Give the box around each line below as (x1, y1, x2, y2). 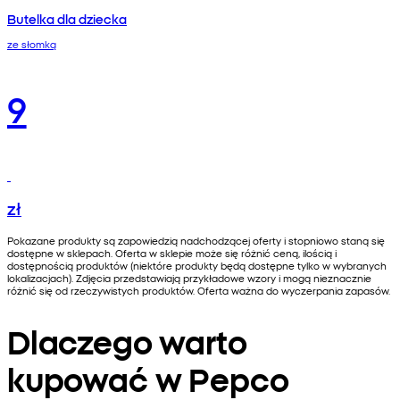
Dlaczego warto (7, 318, 247, 362)
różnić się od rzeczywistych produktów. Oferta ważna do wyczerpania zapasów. (7, 282, 390, 297)
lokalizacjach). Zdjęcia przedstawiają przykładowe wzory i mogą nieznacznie (7, 270, 371, 285)
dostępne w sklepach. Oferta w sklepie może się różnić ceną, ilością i (7, 245, 337, 260)
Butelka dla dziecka (7, 9, 127, 28)
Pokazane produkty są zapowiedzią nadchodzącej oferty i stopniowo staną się (7, 232, 385, 247)
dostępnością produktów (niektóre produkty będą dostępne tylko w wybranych (7, 257, 387, 272)
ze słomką (7, 36, 56, 51)
